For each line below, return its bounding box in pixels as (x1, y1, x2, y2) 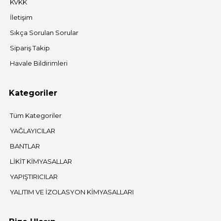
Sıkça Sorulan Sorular (10, 29, 78, 37)
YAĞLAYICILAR (10, 127, 55, 135)
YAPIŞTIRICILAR (10, 173, 58, 181)
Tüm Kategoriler (10, 111, 62, 120)
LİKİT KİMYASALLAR (10, 157, 72, 166)
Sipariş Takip (10, 44, 50, 52)
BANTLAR (10, 142, 40, 150)
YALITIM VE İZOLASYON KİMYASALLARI (10, 188, 134, 196)
